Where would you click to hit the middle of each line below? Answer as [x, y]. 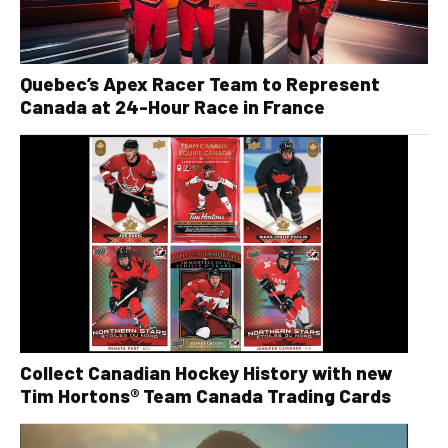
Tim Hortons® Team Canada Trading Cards [205, 396]
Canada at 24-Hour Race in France [172, 106]
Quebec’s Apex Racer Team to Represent [200, 83]
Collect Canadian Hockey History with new [206, 373]
